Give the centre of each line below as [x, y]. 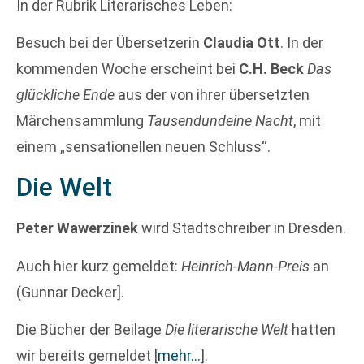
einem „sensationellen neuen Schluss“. [143, 146]
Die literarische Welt [227, 330]
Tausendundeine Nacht [220, 120]
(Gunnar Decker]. [70, 292]
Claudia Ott [242, 42]
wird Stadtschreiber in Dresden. [242, 228]
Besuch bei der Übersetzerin [110, 42]
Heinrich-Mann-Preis [245, 266]
